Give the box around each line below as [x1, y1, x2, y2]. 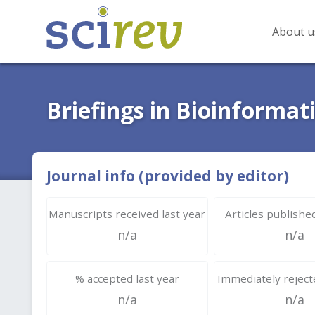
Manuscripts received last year [49, 206, 206, 221]
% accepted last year [75, 271, 179, 285]
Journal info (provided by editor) [46, 166, 289, 186]
